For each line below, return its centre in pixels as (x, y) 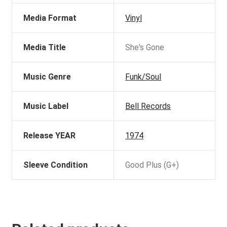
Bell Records (148, 106)
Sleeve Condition (56, 165)
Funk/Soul (143, 77)
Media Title (45, 47)
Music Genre (47, 77)
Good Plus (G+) (152, 165)
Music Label (46, 106)
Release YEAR (50, 135)
